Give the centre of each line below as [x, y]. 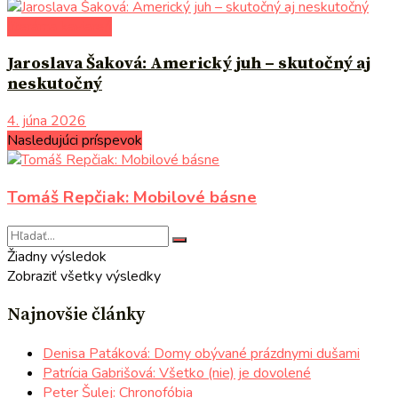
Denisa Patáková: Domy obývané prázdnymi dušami [201, 354]
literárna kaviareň [60, 27]
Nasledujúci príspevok [75, 140]
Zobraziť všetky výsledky [84, 277]
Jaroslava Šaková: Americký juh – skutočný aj [189, 63]
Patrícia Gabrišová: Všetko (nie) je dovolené [177, 374]
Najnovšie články [76, 315]
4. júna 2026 [47, 120]
